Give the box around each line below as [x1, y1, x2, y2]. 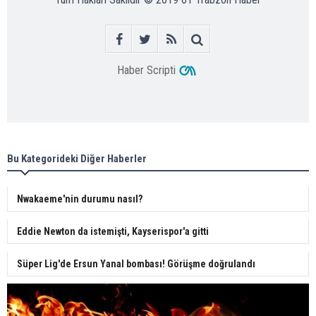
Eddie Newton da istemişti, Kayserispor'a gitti [17, 225, 209, 237]
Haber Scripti [116, 63, 176, 77]
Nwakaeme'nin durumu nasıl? [17, 193, 142, 205]
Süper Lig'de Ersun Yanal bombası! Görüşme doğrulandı [17, 257, 255, 269]
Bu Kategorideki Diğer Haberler [7, 152, 147, 165]
